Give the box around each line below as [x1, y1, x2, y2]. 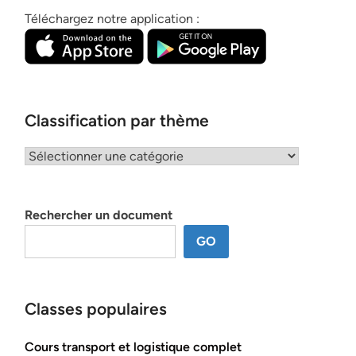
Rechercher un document [25, 207, 172, 222]
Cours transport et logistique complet [25, 339, 242, 354]
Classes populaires [25, 299, 167, 319]
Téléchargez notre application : [25, 11, 199, 26]
